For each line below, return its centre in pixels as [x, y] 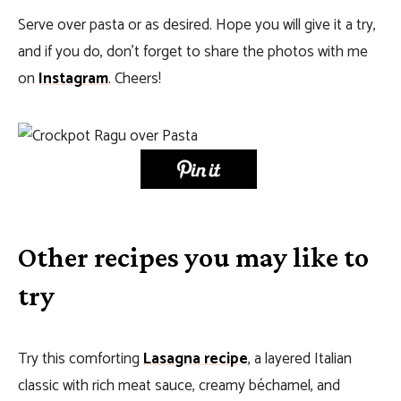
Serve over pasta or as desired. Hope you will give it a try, [197, 25]
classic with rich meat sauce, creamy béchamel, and [179, 385]
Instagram [73, 79]
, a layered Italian [300, 358]
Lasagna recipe [196, 358]
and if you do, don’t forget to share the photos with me [193, 52]
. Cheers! [135, 79]
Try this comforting [81, 358]
